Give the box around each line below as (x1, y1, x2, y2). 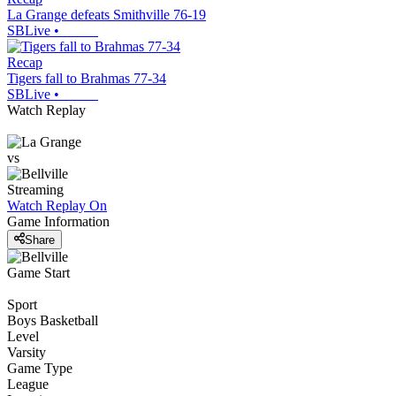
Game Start (7, 264, 70, 280)
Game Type (7, 360, 72, 376)
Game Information (7, 214, 110, 230)
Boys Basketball (7, 312, 98, 328)
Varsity (7, 344, 46, 360)
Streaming (7, 182, 64, 198)
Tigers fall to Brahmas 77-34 (7, 71, 166, 87)
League (7, 376, 49, 392)
